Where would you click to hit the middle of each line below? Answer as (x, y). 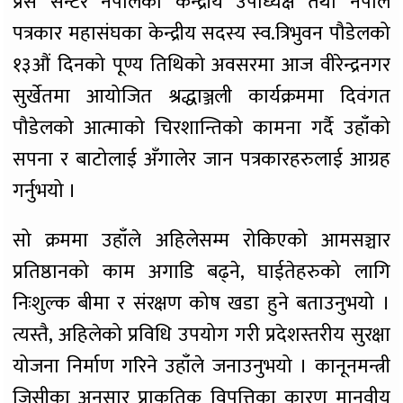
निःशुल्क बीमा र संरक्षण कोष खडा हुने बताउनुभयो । (201, 304)
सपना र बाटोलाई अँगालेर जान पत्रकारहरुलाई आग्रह (201, 160)
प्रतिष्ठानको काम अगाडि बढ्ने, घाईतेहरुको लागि (201, 273)
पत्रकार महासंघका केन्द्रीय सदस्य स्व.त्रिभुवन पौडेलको (201, 34)
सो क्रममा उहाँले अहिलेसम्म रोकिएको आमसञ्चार (201, 241)
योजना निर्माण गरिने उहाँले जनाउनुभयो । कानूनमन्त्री (201, 367)
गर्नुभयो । (45, 192)
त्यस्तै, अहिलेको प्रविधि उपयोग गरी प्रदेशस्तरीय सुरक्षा (201, 336)
